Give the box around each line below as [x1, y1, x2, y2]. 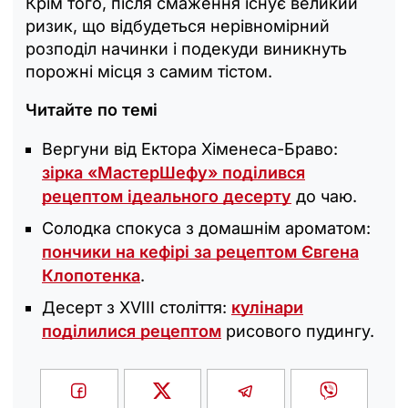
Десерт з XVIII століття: [42, 298, 231, 318]
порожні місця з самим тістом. [25, 62, 272, 82]
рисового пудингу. [221, 321, 374, 342]
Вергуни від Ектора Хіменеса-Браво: [42, 139, 338, 159]
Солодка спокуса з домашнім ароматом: [42, 219, 371, 239]
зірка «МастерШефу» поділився [42, 163, 305, 183]
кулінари [231, 298, 303, 318]
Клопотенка [42, 266, 140, 286]
